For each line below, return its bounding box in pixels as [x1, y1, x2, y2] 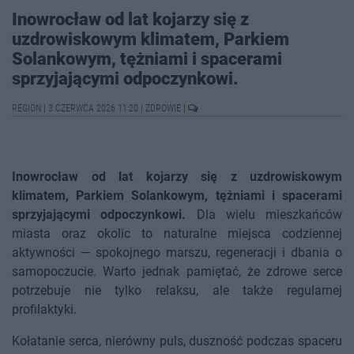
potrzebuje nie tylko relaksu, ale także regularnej [12, 283, 342, 299]
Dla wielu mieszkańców [186, 207, 342, 223]
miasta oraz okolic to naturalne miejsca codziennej [12, 226, 342, 242]
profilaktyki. [12, 302, 77, 318]
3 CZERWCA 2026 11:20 [48, 103, 138, 115]
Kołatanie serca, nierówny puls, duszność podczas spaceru [12, 333, 342, 349]
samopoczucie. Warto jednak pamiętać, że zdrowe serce [12, 264, 342, 280]
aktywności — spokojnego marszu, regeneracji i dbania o [12, 245, 342, 261]
